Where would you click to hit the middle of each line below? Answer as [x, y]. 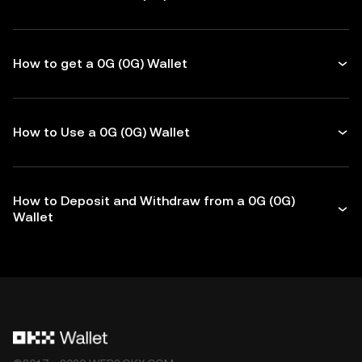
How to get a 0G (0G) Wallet [100, 63]
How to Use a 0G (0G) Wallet [101, 132]
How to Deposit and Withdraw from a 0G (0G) [154, 201]
